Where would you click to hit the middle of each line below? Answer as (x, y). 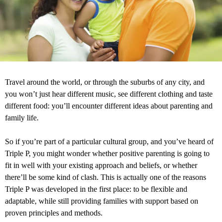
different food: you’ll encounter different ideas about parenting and (109, 106)
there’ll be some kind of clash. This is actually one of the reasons (106, 177)
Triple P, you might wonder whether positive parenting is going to (107, 153)
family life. (22, 117)
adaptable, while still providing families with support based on (102, 201)
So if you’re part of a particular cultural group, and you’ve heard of (109, 141)
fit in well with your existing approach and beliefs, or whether (101, 165)
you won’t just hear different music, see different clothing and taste (109, 94)
